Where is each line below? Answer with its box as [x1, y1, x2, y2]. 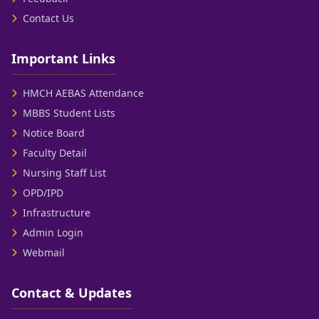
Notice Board [23, 126, 85, 140]
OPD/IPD [23, 186, 63, 199]
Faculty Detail [23, 146, 87, 159]
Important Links [11, 50, 115, 67]
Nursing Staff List [23, 166, 106, 179]
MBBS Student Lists [23, 106, 115, 120]
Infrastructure [23, 206, 90, 219]
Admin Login [23, 226, 83, 239]
